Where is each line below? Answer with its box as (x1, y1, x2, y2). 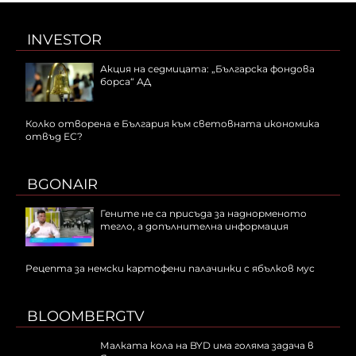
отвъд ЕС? (25, 130, 83, 142)
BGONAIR (27, 175, 98, 193)
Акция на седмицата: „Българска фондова (100, 62, 315, 75)
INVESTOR (27, 30, 102, 48)
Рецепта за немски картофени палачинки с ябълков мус (25, 261, 315, 274)
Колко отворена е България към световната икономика (25, 117, 319, 130)
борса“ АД (100, 75, 151, 87)
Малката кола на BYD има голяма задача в (100, 339, 314, 351)
